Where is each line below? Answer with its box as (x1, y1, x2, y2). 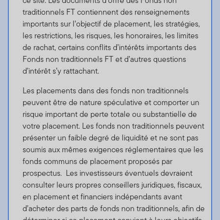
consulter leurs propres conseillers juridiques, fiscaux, (22, 179, 202, 191)
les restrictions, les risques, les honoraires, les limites (22, 30, 198, 42)
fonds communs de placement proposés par (22, 156, 172, 167)
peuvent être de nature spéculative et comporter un (22, 97, 199, 109)
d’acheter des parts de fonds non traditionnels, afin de (22, 203, 205, 215)
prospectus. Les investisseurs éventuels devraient (22, 167, 192, 179)
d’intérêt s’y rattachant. (22, 65, 99, 77)
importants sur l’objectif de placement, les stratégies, (22, 18, 200, 30)
